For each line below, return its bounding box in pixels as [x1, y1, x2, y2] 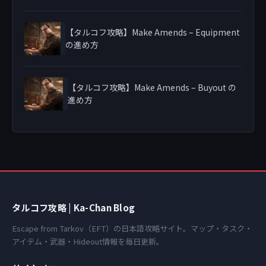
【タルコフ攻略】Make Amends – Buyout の [67, 81, 236, 93]
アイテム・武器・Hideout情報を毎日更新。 [12, 235, 164, 247]
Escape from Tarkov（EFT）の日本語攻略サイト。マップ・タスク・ [12, 222, 252, 234]
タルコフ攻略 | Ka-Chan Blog [12, 200, 135, 214]
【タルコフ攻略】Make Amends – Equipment [65, 26, 240, 38]
